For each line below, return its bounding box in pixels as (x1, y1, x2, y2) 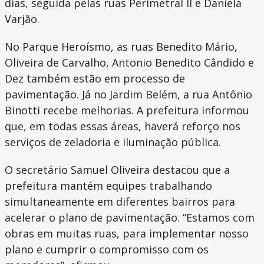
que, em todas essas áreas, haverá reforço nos (5, 119, 240, 134)
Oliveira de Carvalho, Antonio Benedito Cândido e (5, 55, 254, 70)
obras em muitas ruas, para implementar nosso (5, 226, 249, 241)
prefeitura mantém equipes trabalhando (5, 179, 212, 193)
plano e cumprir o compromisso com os (5, 242, 209, 257)
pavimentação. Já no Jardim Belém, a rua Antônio (5, 87, 252, 102)
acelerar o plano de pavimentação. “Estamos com (5, 210, 255, 225)
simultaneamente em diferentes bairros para (5, 194, 235, 209)
